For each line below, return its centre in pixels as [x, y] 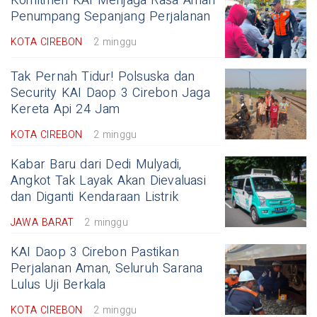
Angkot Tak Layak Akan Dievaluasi [108, 181]
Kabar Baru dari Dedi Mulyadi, [96, 165]
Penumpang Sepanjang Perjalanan [111, 17]
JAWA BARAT [42, 223]
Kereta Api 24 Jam [65, 110]
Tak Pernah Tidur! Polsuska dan [103, 77]
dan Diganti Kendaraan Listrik [95, 197]
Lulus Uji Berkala [58, 285]
